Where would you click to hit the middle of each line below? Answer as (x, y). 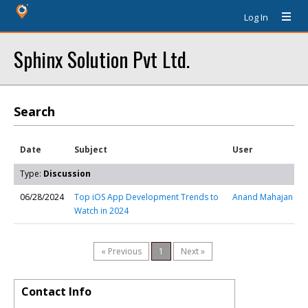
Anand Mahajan (263, 197)
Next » (193, 251)
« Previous (121, 251)
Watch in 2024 (101, 211)
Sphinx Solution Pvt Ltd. (102, 59)
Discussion (67, 174)
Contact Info (56, 291)
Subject (91, 150)
